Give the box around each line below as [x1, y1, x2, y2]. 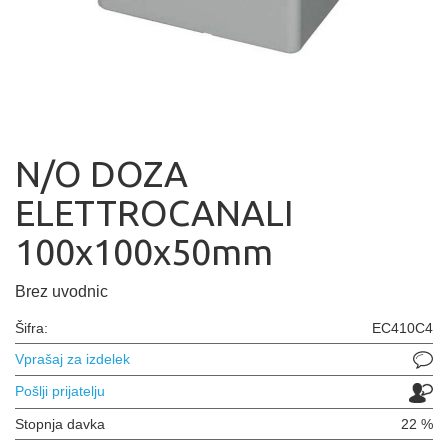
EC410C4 [372, 320, 433, 336]
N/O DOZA [15, 153, 188, 194]
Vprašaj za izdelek [15, 351, 130, 367]
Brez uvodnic [15, 283, 108, 300]
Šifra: [15, 320, 48, 336]
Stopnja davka [15, 415, 105, 432]
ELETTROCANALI [15, 192, 294, 233]
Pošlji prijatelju [15, 383, 105, 400]
